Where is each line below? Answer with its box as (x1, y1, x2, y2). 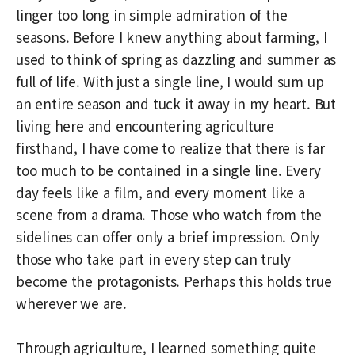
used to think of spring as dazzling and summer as (16, 48, 337, 69)
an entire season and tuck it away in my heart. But (16, 93, 336, 113)
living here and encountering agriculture (16, 115, 274, 136)
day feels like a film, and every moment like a (16, 181, 305, 202)
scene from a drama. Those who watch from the (16, 204, 323, 224)
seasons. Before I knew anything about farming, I (16, 26, 327, 47)
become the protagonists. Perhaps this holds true (16, 270, 332, 291)
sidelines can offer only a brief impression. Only (16, 226, 320, 246)
